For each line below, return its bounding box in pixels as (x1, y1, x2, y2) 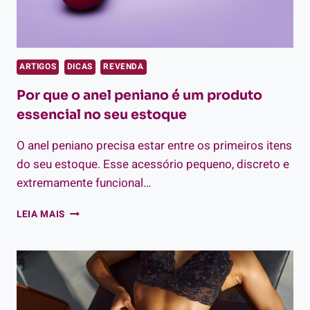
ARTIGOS (19, 61, 57, 73)
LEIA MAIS (17, 208, 66, 222)
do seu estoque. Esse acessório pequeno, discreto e (17, 156, 289, 174)
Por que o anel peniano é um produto (17, 87, 262, 104)
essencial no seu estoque (17, 107, 187, 124)
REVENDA (103, 61, 144, 73)
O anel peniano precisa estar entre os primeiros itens (17, 137, 292, 155)
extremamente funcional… (17, 174, 151, 192)
